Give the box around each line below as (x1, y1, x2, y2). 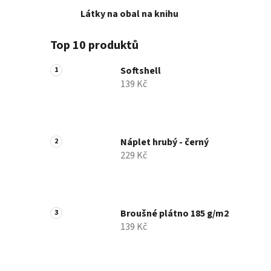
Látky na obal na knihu (80, 7, 178, 21)
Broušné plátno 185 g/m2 (120, 207, 229, 221)
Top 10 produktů (50, 37, 139, 54)
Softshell (120, 64, 161, 78)
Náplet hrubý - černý (120, 135, 209, 149)
